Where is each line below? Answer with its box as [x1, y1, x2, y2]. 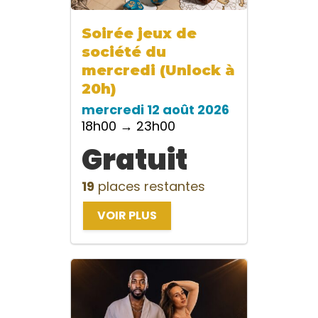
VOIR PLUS [97, 207, 157, 224]
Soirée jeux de [82, 25, 197, 43]
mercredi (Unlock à [82, 62, 235, 79]
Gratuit [82, 140, 187, 180]
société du [82, 43, 166, 61]
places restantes [94, 177, 205, 196]
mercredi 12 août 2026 [82, 101, 229, 119]
